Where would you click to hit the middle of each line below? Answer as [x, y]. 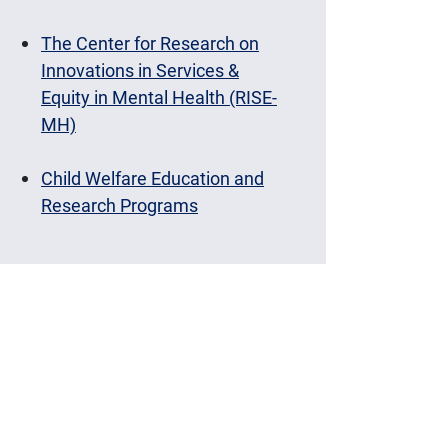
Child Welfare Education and [152, 177]
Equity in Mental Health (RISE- [159, 96]
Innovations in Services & [140, 69]
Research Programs [119, 204]
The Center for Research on [150, 42]
